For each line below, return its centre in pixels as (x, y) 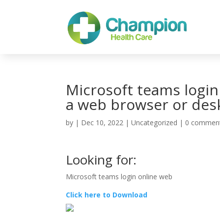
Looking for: (101, 160)
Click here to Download (107, 195)
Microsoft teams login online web (119, 177)
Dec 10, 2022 (102, 123)
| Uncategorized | (154, 123)
